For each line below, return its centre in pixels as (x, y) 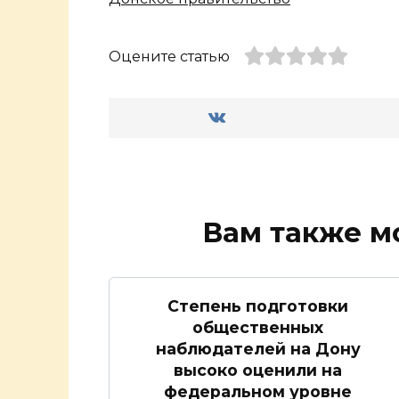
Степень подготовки (258, 305)
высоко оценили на (258, 370)
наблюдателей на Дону (258, 348)
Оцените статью (169, 57)
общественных (258, 327)
